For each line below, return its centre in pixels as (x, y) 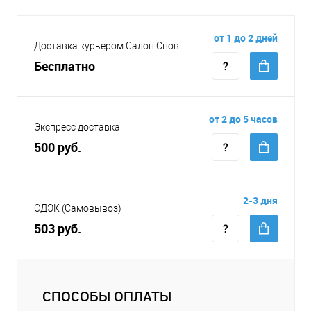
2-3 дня (260, 200)
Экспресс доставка (77, 127)
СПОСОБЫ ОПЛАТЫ (107, 296)
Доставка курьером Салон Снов (107, 45)
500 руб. (58, 147)
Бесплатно (65, 66)
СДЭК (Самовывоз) (78, 208)
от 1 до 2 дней (246, 37)
